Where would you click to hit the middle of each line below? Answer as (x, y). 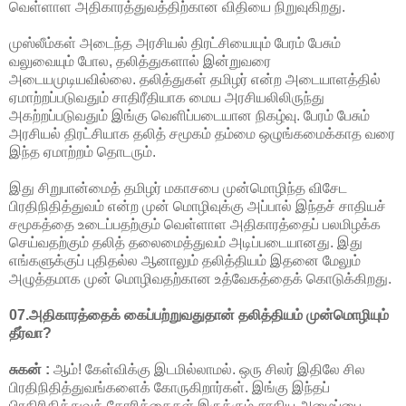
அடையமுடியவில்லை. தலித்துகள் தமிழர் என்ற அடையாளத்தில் (195, 79)
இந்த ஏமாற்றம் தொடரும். (82, 151)
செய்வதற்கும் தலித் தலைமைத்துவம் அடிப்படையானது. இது (186, 242)
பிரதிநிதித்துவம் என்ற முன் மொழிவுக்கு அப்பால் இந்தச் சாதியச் (198, 206)
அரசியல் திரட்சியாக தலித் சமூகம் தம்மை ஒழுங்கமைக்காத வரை (202, 133)
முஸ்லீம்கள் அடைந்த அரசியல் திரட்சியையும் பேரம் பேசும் (175, 43)
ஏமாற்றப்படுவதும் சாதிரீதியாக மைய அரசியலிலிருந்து (167, 97)
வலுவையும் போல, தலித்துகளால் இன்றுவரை (140, 61)
